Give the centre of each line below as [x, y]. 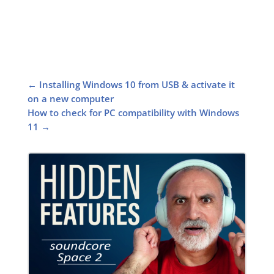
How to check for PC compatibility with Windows [133, 113]
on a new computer [70, 99]
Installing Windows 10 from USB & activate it [137, 85]
